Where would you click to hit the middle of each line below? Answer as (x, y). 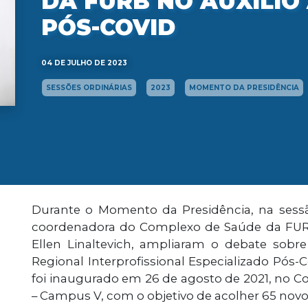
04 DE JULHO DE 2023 (84, 63)
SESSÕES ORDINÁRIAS (89, 88)
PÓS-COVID (108, 27)
